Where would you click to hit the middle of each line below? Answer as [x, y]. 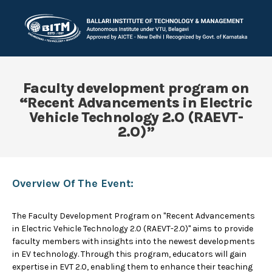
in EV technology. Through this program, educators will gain [129, 254]
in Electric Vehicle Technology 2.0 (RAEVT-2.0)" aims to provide [133, 229]
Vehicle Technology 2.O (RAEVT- [136, 117]
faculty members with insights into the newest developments [134, 241]
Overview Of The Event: [73, 183]
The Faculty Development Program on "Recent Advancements [134, 216]
